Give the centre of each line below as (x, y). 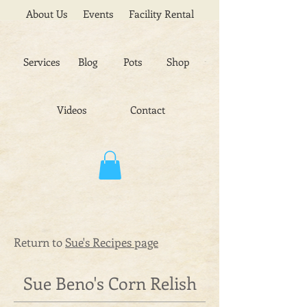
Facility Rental (161, 14)
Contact (148, 110)
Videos (72, 110)
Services (41, 62)
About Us (47, 14)
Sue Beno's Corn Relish (110, 283)
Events (98, 14)
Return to (39, 242)
